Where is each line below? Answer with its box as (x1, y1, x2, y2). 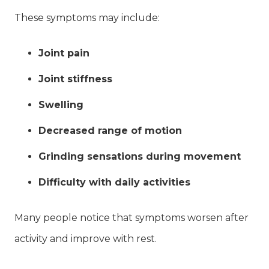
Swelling (38, 98, 83, 110)
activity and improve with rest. (14, 232, 157, 244)
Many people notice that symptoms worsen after (14, 211, 249, 223)
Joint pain (38, 47, 89, 59)
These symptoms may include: (14, 11, 160, 23)
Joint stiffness (38, 73, 112, 85)
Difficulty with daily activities (38, 176, 190, 188)
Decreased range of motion (38, 124, 182, 136)
